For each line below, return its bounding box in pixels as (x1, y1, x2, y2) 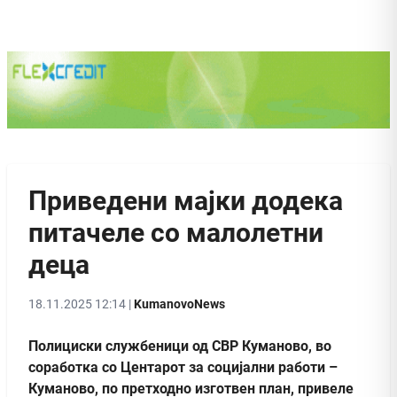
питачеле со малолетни (28, 216, 323, 248)
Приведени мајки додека (28, 184, 343, 216)
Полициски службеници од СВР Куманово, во (28, 337, 331, 354)
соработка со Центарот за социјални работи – (28, 358, 338, 376)
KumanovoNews (134, 296, 225, 311)
